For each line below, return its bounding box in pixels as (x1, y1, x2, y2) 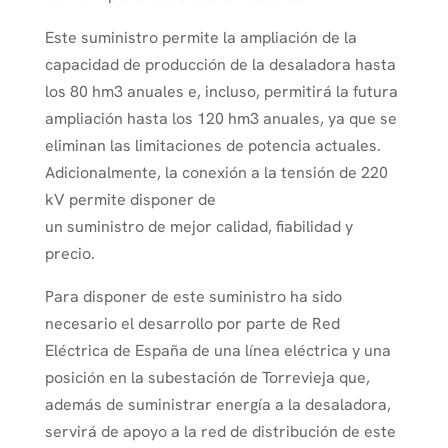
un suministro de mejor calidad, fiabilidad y (44, 216, 353, 237)
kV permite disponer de (44, 189, 216, 210)
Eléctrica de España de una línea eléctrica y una (44, 340, 391, 361)
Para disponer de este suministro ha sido (44, 286, 342, 307)
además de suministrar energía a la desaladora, (44, 394, 391, 415)
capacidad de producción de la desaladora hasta (44, 54, 396, 75)
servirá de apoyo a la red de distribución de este (44, 421, 396, 442)
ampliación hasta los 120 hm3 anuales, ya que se (44, 108, 397, 129)
